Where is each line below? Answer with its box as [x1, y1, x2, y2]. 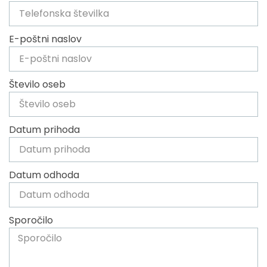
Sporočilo [9, 213, 53, 227]
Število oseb [9, 77, 66, 91]
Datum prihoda [9, 122, 80, 136]
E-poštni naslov [9, 32, 82, 46]
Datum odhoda [9, 167, 79, 182]
